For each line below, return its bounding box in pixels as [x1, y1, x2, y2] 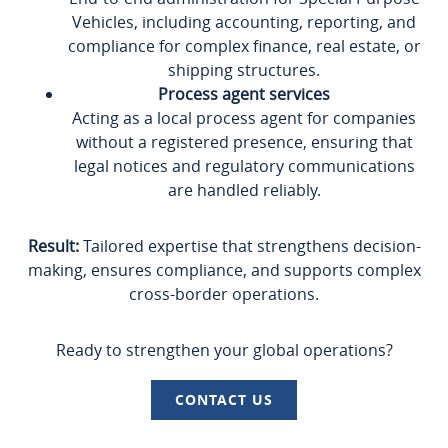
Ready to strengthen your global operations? [55, 338, 393, 361]
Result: [27, 234, 83, 257]
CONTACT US [175, 389, 273, 409]
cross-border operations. [129, 282, 319, 305]
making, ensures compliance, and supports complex [27, 258, 421, 281]
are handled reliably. [167, 178, 321, 201]
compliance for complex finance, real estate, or [67, 34, 421, 57]
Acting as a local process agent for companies [72, 106, 416, 129]
